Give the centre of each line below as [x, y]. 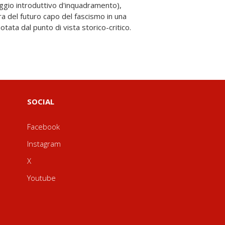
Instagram [44, 144]
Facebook [43, 127]
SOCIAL [40, 101]
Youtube [41, 178]
